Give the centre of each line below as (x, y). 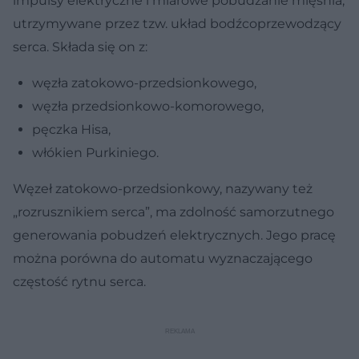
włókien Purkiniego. (95, 153)
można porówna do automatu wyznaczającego (163, 259)
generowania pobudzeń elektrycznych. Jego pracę (174, 236)
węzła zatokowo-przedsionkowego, (144, 83)
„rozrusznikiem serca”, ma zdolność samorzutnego (173, 212)
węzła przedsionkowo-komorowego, (148, 107)
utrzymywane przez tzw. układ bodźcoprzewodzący (177, 24)
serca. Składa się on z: (80, 47)
